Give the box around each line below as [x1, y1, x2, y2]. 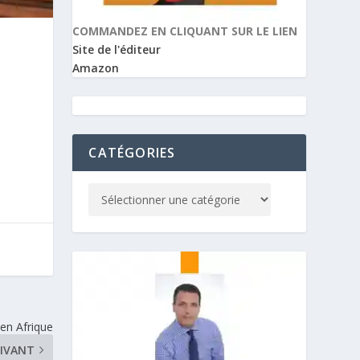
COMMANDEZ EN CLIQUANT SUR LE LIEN [72, 23, 298, 39]
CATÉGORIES [88, 144, 176, 162]
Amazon [72, 60, 120, 76]
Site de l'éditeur [72, 42, 162, 58]
